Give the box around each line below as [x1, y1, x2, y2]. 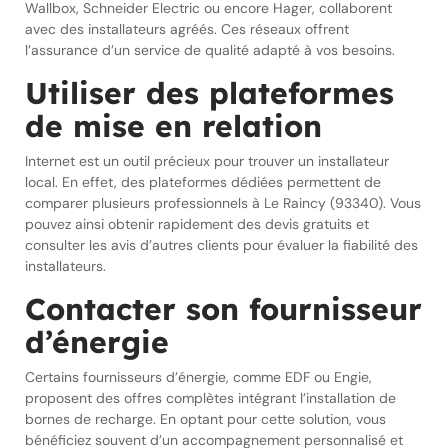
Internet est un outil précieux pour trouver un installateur [25, 152, 389, 170]
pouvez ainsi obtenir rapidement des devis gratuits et [25, 215, 369, 233]
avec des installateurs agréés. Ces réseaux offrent [25, 20, 349, 38]
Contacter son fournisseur [25, 290, 422, 328]
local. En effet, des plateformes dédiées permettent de [25, 173, 381, 191]
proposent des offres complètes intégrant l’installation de [25, 389, 396, 407]
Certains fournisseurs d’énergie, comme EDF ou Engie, [25, 368, 372, 386]
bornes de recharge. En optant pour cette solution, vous [25, 410, 386, 428]
